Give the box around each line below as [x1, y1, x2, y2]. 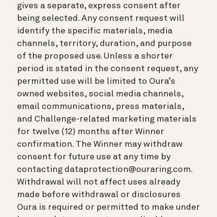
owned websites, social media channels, [17, 89, 184, 98]
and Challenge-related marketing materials [17, 114, 197, 124]
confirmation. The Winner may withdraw [17, 139, 183, 149]
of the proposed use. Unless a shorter [17, 51, 173, 61]
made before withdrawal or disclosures [17, 190, 181, 199]
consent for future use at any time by [17, 152, 170, 161]
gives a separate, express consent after [17, 1, 181, 10]
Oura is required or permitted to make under [17, 202, 200, 212]
